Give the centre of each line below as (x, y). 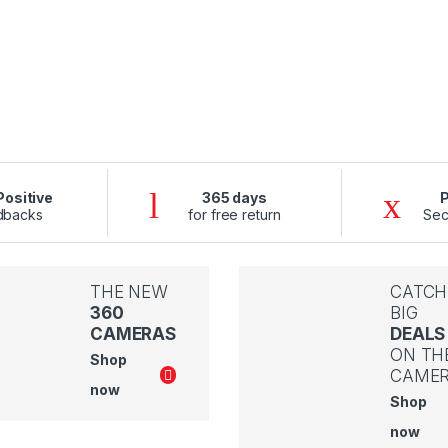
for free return (234, 214)
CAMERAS (133, 334)
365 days (234, 197)
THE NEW (128, 292)
